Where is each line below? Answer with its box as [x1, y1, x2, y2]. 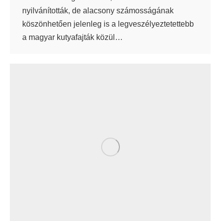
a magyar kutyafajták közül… [22, 33, 123, 41]
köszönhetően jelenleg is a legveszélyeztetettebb [22, 19, 194, 28]
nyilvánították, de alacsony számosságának [22, 6, 174, 15]
